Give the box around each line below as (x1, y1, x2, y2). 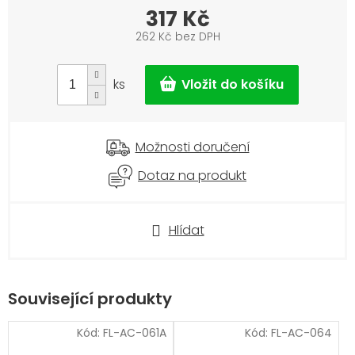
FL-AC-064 (271, 324, 332, 341)
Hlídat (168, 221, 204, 239)
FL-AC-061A (103, 324, 166, 341)
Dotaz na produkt (138, 166, 246, 185)
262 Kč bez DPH (135, 29, 220, 44)
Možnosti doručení (135, 138, 250, 156)
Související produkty (8, 288, 172, 310)
